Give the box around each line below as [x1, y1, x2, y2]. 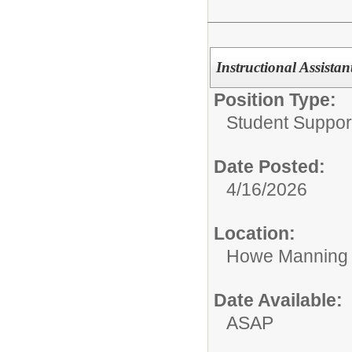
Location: [214, 222, 295, 244]
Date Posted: [214, 156, 325, 177]
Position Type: [214, 89, 336, 110]
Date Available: [214, 289, 343, 310]
